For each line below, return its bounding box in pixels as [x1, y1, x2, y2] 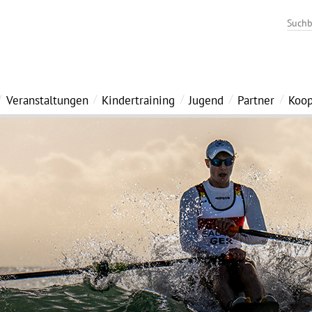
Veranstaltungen [6, 93, 88, 109]
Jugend [189, 93, 224, 109]
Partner [237, 93, 274, 109]
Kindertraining [102, 93, 175, 109]
